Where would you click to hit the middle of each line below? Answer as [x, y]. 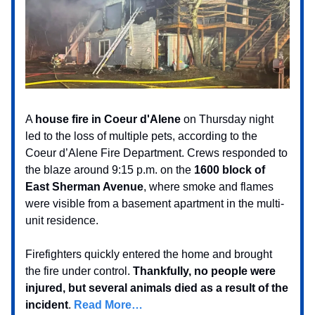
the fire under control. [79, 271]
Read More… [108, 304]
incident [47, 304]
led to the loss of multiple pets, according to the [141, 136]
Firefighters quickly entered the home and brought [149, 254]
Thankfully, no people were [204, 271]
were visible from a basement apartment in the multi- [155, 203]
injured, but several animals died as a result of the [157, 288]
